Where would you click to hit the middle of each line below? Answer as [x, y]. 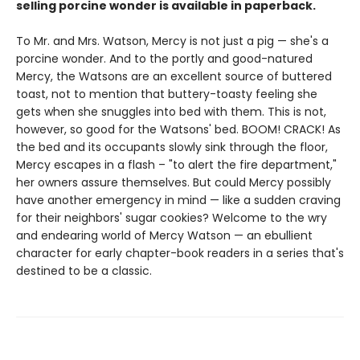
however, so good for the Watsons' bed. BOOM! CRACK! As [178, 130]
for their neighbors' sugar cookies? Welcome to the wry [172, 218]
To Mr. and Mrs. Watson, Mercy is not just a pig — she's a [172, 41]
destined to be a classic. [84, 271]
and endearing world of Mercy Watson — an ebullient [164, 236]
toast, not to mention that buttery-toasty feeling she [167, 94]
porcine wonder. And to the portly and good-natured [164, 59]
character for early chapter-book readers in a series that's [180, 254]
